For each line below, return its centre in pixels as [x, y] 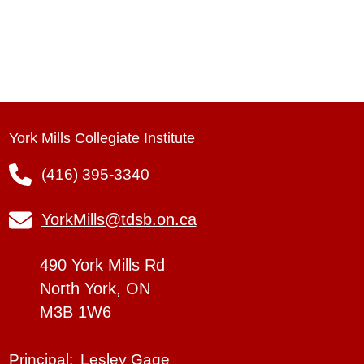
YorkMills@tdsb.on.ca [119, 219]
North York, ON [95, 288]
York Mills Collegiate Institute [102, 138]
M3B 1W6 [75, 312]
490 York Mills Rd [102, 264]
